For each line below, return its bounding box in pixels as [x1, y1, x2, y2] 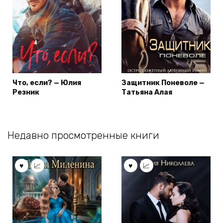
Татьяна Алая [121, 88, 172, 97]
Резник [12, 88, 39, 97]
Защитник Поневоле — [121, 78, 205, 87]
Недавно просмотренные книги [7, 129, 159, 141]
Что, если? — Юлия [12, 78, 81, 87]
